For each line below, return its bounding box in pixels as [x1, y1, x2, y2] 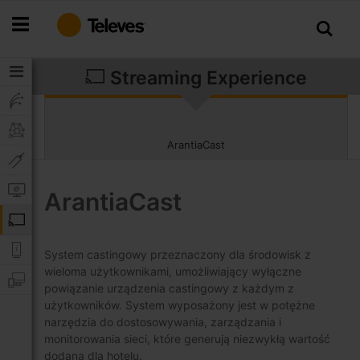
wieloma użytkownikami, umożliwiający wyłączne [44, 264, 301, 278]
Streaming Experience [105, 67, 307, 89]
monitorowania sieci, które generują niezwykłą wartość [44, 332, 330, 346]
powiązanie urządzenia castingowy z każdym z [44, 281, 294, 295]
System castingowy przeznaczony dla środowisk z [44, 247, 311, 261]
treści [11, 35, 40, 48]
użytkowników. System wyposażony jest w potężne [44, 298, 315, 312]
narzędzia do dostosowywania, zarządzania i [44, 315, 281, 329]
